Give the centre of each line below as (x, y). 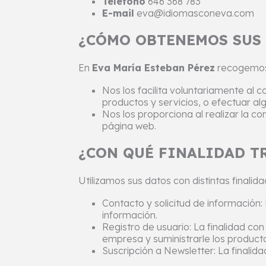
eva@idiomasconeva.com (194, 13)
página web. (129, 126)
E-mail (118, 13)
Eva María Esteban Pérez (153, 68)
